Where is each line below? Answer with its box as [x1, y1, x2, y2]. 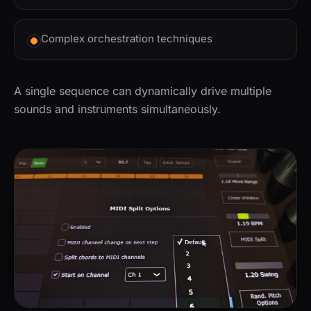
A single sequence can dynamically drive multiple [14, 83, 271, 98]
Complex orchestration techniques [41, 31, 212, 45]
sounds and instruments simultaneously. [14, 101, 221, 116]
